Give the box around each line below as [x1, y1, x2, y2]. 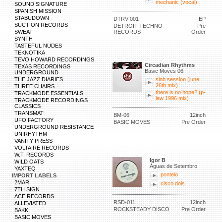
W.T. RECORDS [14, 152, 54, 158]
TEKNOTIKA [14, 50, 45, 55]
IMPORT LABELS [12, 172, 56, 178]
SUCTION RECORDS [14, 22, 68, 28]
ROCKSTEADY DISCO [113, 206, 169, 212]
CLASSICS [14, 103, 41, 109]
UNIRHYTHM [14, 131, 47, 137]
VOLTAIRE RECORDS [14, 145, 69, 151]
